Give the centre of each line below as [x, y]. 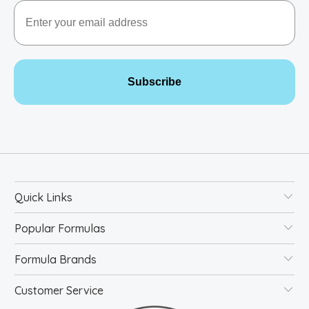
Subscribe [154, 81]
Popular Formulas [60, 228]
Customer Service [59, 290]
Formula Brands [56, 259]
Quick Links [44, 197]
